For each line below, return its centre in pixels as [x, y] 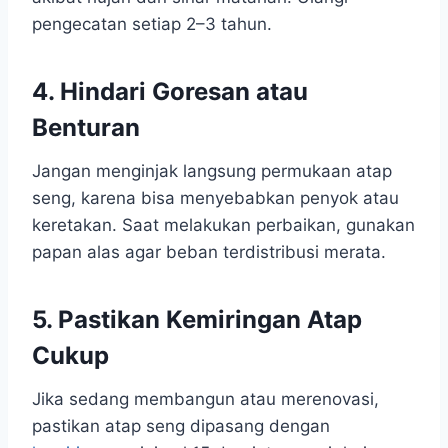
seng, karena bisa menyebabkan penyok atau [215, 197]
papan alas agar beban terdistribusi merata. [209, 251]
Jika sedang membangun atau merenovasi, [205, 398]
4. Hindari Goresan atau [170, 91]
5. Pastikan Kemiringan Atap [197, 319]
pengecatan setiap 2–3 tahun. [152, 23]
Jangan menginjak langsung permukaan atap [212, 170]
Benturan [86, 127]
